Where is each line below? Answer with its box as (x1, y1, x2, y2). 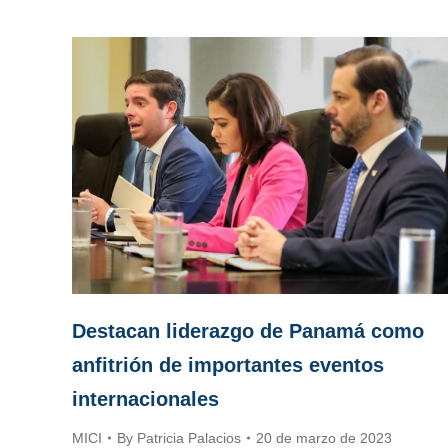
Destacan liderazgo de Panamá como (72, 320, 424, 343)
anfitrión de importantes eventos (72, 354, 384, 377)
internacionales (72, 388, 219, 411)
